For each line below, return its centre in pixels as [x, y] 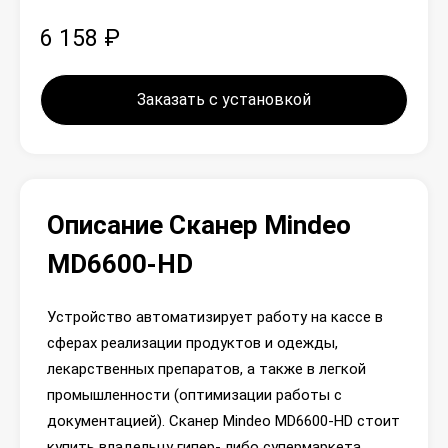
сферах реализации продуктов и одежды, [192, 343]
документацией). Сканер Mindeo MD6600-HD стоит [223, 421]
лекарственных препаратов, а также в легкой [206, 369]
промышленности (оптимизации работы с [194, 395]
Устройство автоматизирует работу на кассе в [215, 317]
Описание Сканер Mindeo [199, 225]
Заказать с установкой [224, 99]
